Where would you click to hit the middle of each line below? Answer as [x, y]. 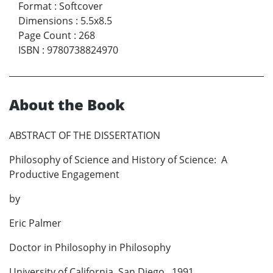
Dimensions [46, 20]
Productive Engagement [64, 174]
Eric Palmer [35, 223]
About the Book [67, 104]
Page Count [45, 35]
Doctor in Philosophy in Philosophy [90, 247]
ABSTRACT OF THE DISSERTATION [85, 135]
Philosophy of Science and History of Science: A [118, 159]
